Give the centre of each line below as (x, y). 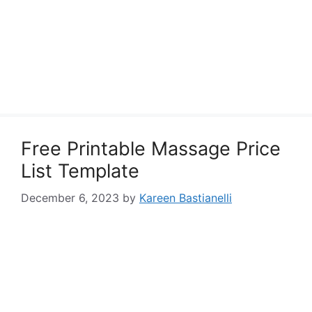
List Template (80, 171)
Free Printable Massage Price (151, 149)
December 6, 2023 (70, 198)
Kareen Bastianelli (186, 198)
